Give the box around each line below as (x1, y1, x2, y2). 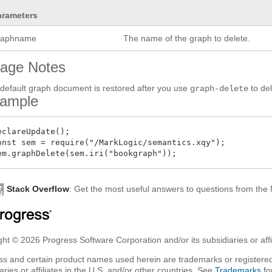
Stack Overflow (7, 184, 70, 194)
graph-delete (190, 84, 249, 93)
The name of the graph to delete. (123, 33, 251, 43)
